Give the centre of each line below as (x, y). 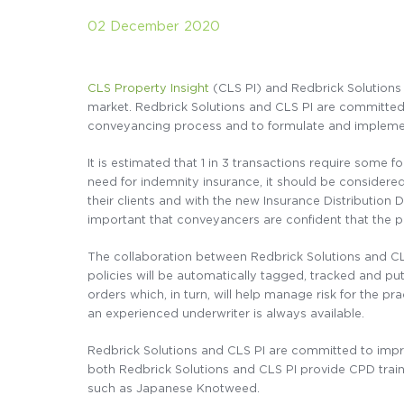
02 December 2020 (154, 25)
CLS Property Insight (148, 87)
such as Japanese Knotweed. (174, 388)
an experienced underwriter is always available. (226, 313)
